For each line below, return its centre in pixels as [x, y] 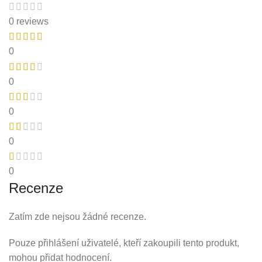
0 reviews [29, 22]
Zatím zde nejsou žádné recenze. [77, 217]
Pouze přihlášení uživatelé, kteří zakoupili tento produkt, [124, 243]
